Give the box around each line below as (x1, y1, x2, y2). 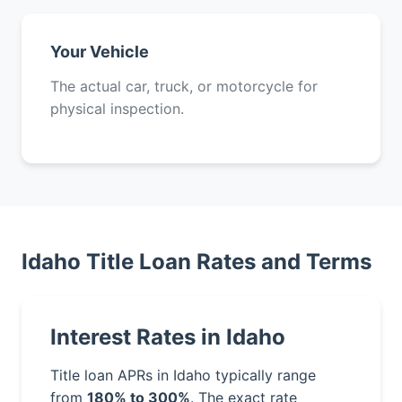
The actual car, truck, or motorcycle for (50, 77, 318, 95)
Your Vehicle (50, 42, 149, 61)
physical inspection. (50, 100, 184, 118)
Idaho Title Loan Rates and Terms (22, 249, 371, 275)
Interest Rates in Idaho (50, 324, 285, 350)
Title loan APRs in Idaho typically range (50, 366, 316, 384)
